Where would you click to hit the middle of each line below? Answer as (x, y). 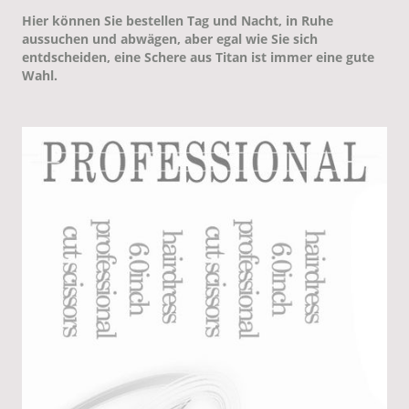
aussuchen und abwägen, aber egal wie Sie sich (170, 38)
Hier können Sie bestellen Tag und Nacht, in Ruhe (178, 20)
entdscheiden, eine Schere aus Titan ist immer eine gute (198, 57)
